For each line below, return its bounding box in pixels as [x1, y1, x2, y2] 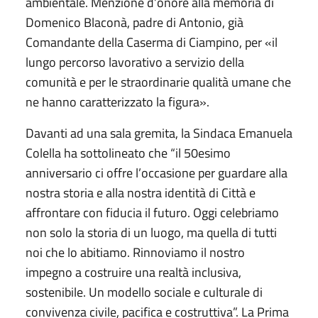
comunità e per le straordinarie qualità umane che [26, 72, 291, 92]
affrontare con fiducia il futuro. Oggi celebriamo [26, 202, 279, 222]
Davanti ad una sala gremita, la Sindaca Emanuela [26, 123, 292, 143]
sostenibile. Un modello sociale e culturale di [26, 282, 263, 302]
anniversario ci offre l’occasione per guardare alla [26, 163, 287, 182]
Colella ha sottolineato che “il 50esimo [26, 143, 231, 163]
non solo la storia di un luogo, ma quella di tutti [26, 222, 277, 242]
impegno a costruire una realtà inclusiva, [26, 262, 241, 282]
